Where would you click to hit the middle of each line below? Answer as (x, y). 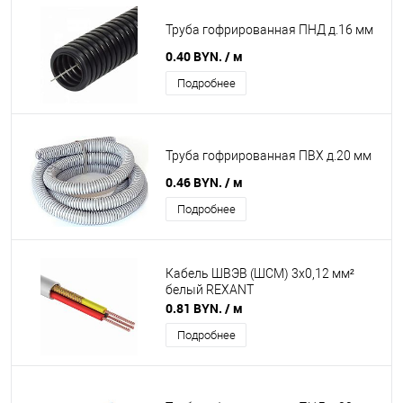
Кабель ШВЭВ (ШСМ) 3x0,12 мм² (260, 274)
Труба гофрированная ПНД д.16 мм (269, 30)
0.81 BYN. (195, 308)
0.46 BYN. (195, 182)
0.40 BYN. (195, 56)
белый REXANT (210, 290)
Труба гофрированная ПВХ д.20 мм (269, 156)
